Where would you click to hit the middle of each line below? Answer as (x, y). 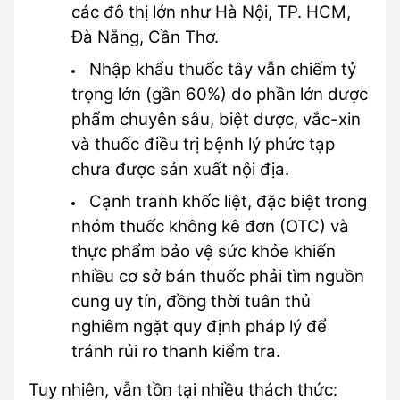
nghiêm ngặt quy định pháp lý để (199, 326)
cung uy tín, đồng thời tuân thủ (191, 301)
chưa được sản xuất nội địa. (180, 169)
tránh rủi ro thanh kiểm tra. (176, 351)
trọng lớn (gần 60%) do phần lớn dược (220, 94)
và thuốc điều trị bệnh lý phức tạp (203, 144)
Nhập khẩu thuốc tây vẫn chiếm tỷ (222, 69)
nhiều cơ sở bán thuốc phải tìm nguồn (218, 276)
